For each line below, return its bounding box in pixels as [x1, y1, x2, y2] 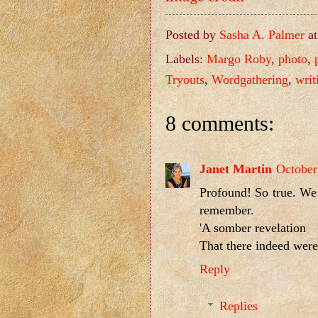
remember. [199, 202, 254, 217]
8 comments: [165, 111, 274, 136]
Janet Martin [199, 161, 272, 176]
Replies [219, 299, 258, 314]
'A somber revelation [199, 220, 306, 235]
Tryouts [165, 72, 204, 87]
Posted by [165, 27, 219, 42]
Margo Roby [207, 52, 271, 67]
